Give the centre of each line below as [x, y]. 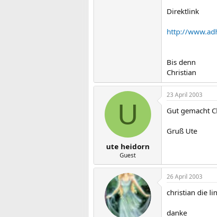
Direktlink [183, 11]
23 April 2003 [185, 95]
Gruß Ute [182, 131]
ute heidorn [128, 146]
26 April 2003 [185, 176]
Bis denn [181, 62]
